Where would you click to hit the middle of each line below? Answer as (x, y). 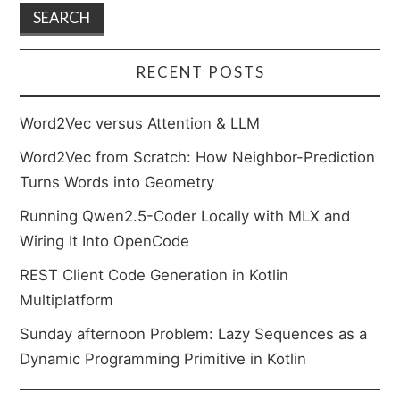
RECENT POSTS (200, 71)
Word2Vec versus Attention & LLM (140, 123)
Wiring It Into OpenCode (105, 241)
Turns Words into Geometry (117, 182)
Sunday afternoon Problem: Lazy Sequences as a (194, 333)
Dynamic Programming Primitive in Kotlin (163, 358)
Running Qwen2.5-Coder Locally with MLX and (185, 216)
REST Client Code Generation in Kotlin (154, 275)
